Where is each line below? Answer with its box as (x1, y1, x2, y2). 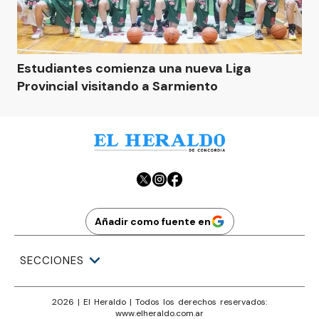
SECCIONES (20, 253, 84, 268)
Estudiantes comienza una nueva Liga (17, 60, 251, 77)
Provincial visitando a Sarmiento (17, 78, 218, 95)
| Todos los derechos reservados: (126, 296, 267, 308)
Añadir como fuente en (94, 214, 211, 228)
